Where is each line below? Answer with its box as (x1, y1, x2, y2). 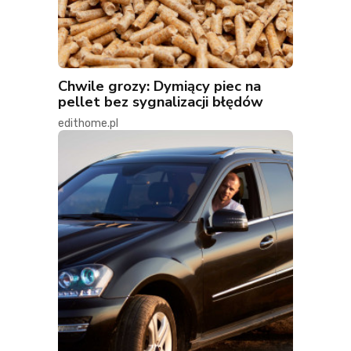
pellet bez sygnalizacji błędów (58, 92, 263, 112)
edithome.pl (58, 117, 118, 131)
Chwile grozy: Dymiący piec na (58, 76, 261, 96)
